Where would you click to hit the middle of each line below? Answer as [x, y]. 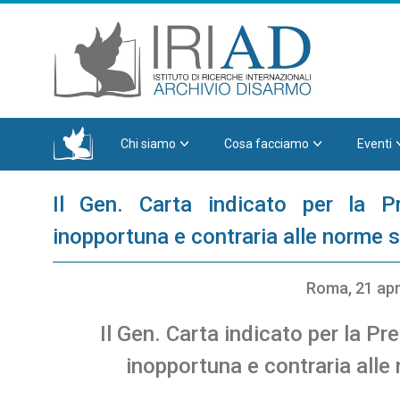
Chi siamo [148, 144]
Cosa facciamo [266, 144]
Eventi [374, 144]
